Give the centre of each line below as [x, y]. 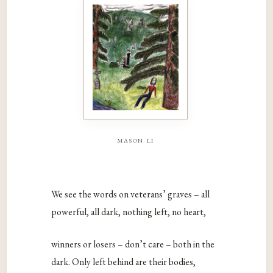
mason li [136, 140]
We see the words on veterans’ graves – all [131, 194]
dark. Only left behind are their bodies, [125, 261]
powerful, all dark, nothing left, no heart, [130, 212]
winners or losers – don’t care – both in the [133, 244]
